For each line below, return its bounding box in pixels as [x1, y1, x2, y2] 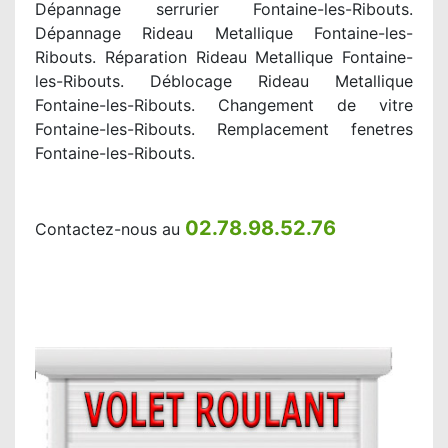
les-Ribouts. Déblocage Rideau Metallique [35, 71, 413, 91]
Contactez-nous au [35, 219, 185, 239]
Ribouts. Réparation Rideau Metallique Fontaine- [35, 47, 413, 67]
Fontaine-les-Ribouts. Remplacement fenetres [35, 119, 413, 139]
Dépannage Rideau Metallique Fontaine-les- [35, 23, 413, 43]
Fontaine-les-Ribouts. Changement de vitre [35, 95, 413, 115]
